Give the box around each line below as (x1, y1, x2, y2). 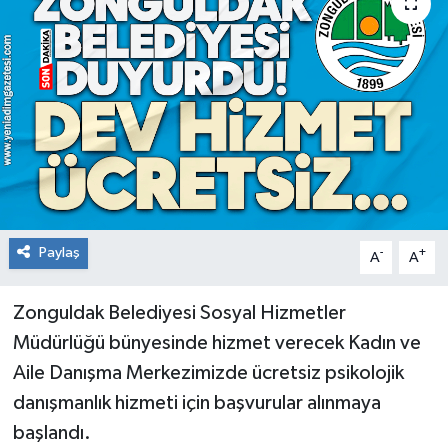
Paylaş (38, 245, 80, 261)
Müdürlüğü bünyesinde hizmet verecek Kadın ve (12, 333, 421, 354)
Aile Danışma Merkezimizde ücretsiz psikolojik (12, 363, 404, 384)
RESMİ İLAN (53, 27, 149, 44)
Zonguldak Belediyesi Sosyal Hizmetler (12, 303, 346, 324)
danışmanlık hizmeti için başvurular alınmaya (12, 393, 381, 414)
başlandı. (12, 423, 91, 444)
